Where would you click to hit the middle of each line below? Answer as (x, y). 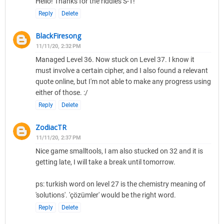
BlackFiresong (58, 36)
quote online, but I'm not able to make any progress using (123, 82)
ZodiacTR (51, 127)
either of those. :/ (62, 93)
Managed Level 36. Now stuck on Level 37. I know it (115, 60)
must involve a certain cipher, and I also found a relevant (122, 71)
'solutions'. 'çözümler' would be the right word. (106, 195)
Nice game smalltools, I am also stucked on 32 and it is (119, 151)
